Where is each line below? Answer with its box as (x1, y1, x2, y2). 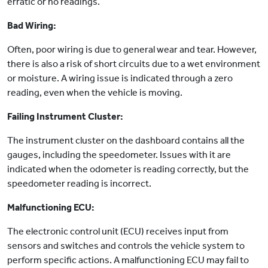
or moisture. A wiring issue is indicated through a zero (7, 72, 233, 84)
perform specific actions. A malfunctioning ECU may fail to (7, 254, 249, 266)
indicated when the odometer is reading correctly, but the (7, 163, 249, 175)
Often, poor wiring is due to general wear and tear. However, (7, 44, 257, 56)
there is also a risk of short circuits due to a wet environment (7, 58, 260, 70)
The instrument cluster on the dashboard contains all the (7, 135, 245, 147)
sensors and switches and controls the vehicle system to (7, 240, 245, 252)
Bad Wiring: (7, 20, 56, 32)
